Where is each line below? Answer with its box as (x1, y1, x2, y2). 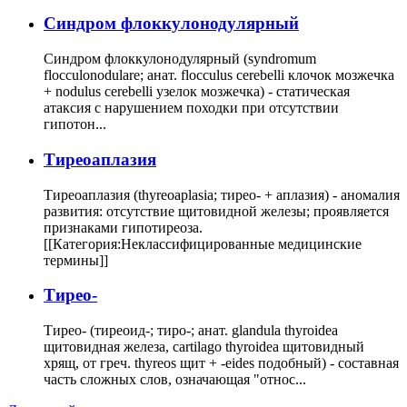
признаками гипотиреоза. (44, 219, 203, 235)
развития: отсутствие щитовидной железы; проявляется (44, 203, 389, 219)
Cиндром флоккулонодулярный (44, 14, 299, 34)
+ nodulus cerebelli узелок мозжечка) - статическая (44, 84, 350, 100)
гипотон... (44, 116, 106, 133)
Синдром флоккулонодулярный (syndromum (44, 51, 316, 67)
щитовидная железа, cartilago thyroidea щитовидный (44, 339, 364, 354)
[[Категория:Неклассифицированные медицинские (44, 235, 362, 252)
